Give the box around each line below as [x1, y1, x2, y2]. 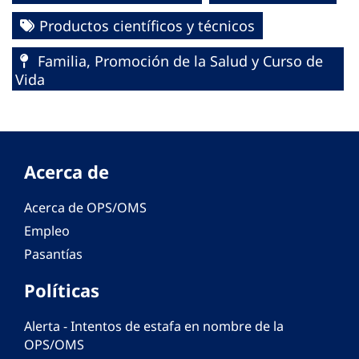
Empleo [24, 222, 70, 240]
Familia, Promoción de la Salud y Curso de [34, 51, 323, 71]
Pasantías [24, 245, 83, 264]
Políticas [24, 278, 99, 303]
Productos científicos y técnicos [39, 16, 255, 36]
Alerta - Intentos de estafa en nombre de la [24, 317, 284, 336]
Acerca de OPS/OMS [24, 199, 147, 217]
